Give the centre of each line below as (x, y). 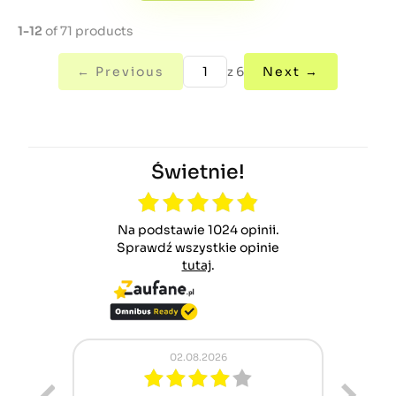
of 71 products (88, 31)
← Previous (121, 72)
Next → (291, 72)
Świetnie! (198, 172)
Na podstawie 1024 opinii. (203, 230)
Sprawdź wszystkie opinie (202, 247)
